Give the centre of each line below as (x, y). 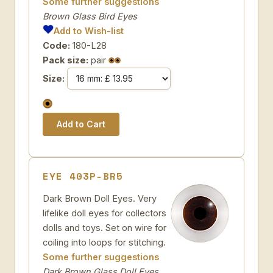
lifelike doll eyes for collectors (105, 213)
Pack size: (66, 60)
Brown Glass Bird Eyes (90, 16)
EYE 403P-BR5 (83, 176)
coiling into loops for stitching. (104, 242)
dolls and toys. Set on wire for (105, 228)
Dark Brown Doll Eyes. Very (100, 198)
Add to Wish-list (89, 31)
